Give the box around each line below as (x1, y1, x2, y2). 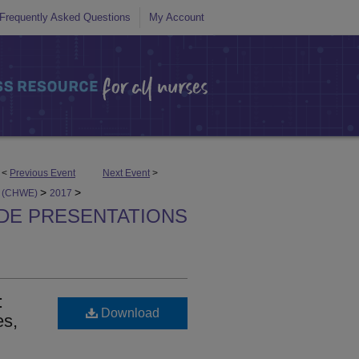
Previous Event (10, 167, 75, 179)
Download (98, 306, 159, 320)
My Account (149, 11, 204, 23)
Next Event (103, 167, 150, 179)
